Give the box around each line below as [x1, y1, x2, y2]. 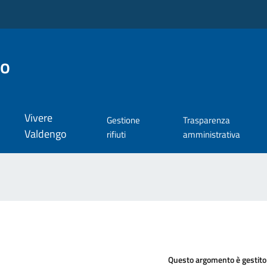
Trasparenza [183, 113, 231, 128]
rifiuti [106, 128, 126, 142]
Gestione [106, 113, 140, 128]
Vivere [24, 110, 52, 126]
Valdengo [24, 126, 67, 142]
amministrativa [183, 128, 241, 142]
